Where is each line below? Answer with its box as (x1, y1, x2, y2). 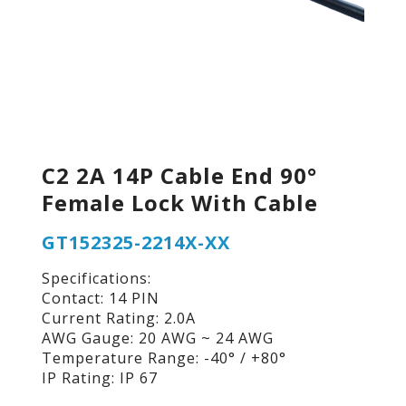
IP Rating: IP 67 (41, 368, 158, 389)
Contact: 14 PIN (41, 288, 159, 309)
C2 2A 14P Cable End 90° (41, 159, 317, 190)
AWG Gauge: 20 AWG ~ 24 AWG (41, 328, 274, 349)
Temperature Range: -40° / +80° (41, 348, 286, 369)
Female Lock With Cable (41, 187, 318, 217)
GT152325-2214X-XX (41, 229, 230, 255)
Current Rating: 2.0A (41, 308, 196, 329)
